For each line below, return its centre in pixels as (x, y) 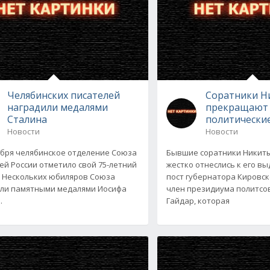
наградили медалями (57, 107)
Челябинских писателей (63, 95)
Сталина (27, 119)
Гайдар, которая (198, 200)
